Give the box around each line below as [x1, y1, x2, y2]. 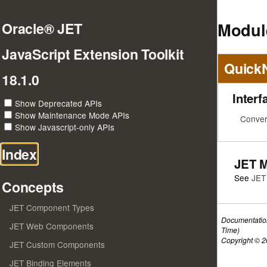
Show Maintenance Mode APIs [15, 109, 129, 121]
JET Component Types [10, 201, 94, 213]
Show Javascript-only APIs [15, 121, 114, 133]
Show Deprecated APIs [15, 97, 102, 109]
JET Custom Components [10, 238, 105, 250]
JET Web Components [10, 220, 94, 232]
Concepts [2, 177, 64, 197]
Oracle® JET [2, 18, 82, 38]
